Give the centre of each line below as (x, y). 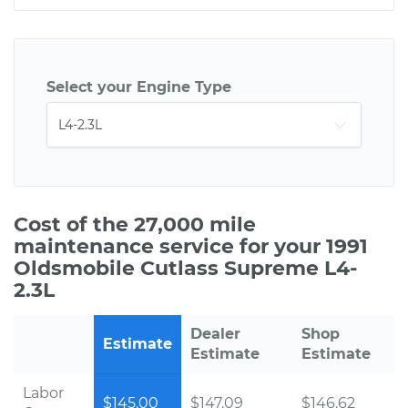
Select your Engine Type (139, 87)
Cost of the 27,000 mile (135, 224)
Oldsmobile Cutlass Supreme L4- (185, 268)
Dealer (215, 334)
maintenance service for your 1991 (191, 246)
